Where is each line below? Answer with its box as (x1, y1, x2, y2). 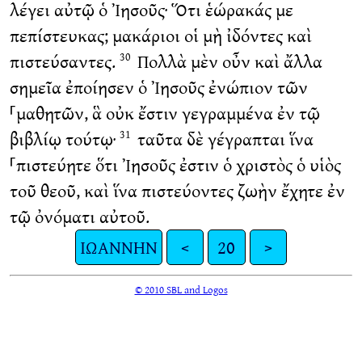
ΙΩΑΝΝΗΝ (79, 234, 158, 261)
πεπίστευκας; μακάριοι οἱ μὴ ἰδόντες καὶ (9, 22, 312, 49)
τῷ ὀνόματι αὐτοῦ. (9, 203, 149, 230)
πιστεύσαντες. (9, 48, 120, 75)
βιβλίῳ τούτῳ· (9, 125, 120, 153)
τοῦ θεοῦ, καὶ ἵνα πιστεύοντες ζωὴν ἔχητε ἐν (9, 177, 345, 204)
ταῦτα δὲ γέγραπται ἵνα (133, 125, 314, 153)
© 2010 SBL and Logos (134, 280, 228, 297)
